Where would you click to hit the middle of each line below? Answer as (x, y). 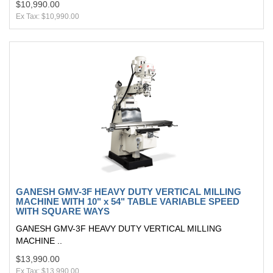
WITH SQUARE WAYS (63, 211)
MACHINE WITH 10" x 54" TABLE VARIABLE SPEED (128, 201)
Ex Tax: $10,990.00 (48, 16)
